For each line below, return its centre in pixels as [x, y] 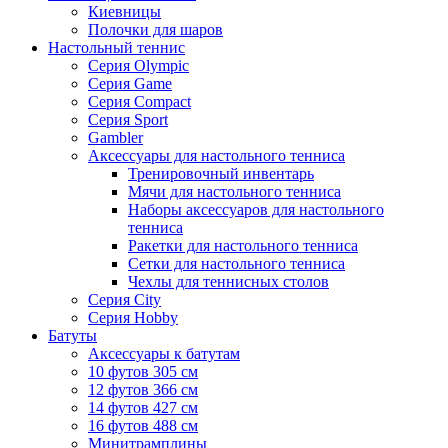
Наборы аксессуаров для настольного [256, 210]
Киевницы [124, 12]
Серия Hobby [133, 318]
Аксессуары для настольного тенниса [216, 156]
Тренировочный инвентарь [221, 174]
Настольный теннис [116, 48]
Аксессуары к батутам [164, 354]
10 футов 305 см [143, 372]
